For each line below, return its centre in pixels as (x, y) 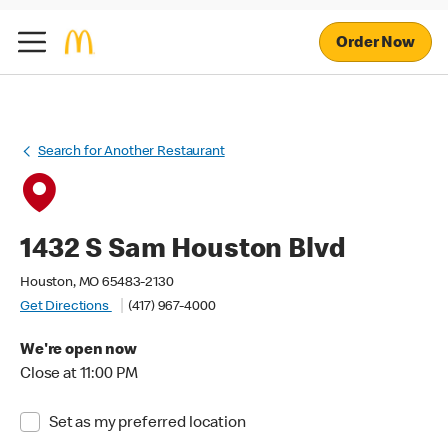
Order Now (375, 43)
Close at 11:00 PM (79, 375)
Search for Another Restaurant (131, 152)
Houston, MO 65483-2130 (97, 283)
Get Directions (66, 307)
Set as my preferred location (147, 424)
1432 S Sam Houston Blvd (183, 251)
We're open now (78, 351)
